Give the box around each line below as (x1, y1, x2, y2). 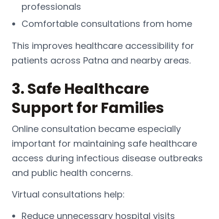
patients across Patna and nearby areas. (12, 54, 191, 66)
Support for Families (12, 97, 164, 118)
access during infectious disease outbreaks (12, 152, 203, 164)
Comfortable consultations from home (22, 17, 192, 30)
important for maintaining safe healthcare (12, 137, 197, 150)
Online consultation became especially (12, 122, 181, 135)
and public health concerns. (12, 166, 132, 179)
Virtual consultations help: (12, 188, 125, 200)
